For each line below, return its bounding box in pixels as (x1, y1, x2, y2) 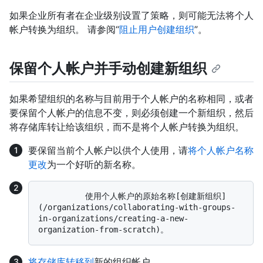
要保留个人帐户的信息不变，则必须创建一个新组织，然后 (9, 107, 254, 119)
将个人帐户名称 (188, 144, 254, 157)
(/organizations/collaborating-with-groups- (38, 203, 235, 213)
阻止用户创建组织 (119, 23, 194, 36)
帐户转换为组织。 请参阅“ (9, 23, 119, 36)
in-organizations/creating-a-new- (38, 214, 188, 224)
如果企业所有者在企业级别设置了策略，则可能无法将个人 (9, 9, 254, 22)
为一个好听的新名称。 (47, 159, 141, 171)
